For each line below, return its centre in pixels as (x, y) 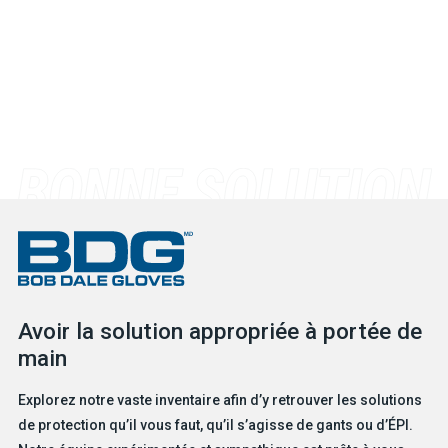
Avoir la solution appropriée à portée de (219, 330)
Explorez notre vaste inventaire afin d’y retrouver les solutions (219, 399)
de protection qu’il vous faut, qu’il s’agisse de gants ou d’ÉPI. (215, 424)
